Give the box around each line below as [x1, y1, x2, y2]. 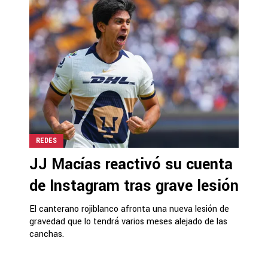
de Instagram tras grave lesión [29, 175, 239, 197]
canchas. [29, 227, 64, 240]
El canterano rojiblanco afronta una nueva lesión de [29, 202, 229, 215]
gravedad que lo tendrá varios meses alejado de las [29, 215, 227, 228]
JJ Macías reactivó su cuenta [29, 153, 233, 175]
